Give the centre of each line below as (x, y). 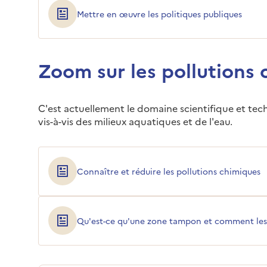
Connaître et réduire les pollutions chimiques (169, 171)
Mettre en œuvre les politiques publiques (159, 13)
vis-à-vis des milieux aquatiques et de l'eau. (135, 121)
